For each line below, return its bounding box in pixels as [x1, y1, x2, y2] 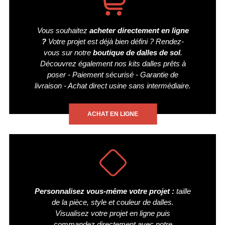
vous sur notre [43, 48, 93, 57]
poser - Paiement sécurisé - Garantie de [47, 70, 178, 79]
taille [174, 186, 191, 195]
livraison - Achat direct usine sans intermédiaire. [35, 81, 191, 90]
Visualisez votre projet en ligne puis [55, 208, 170, 217]
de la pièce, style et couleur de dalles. [52, 197, 174, 206]
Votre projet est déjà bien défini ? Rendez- [46, 37, 184, 46]
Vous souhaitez [37, 26, 89, 35]
